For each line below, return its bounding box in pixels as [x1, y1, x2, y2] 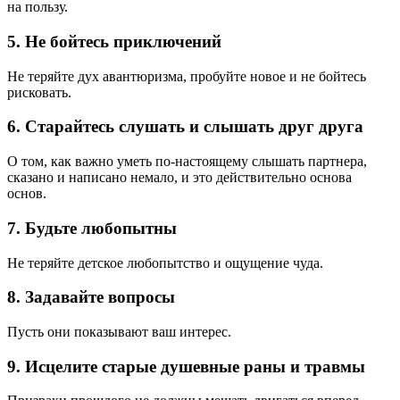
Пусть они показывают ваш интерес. [7, 323, 231, 339]
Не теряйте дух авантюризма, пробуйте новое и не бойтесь [7, 68, 366, 84]
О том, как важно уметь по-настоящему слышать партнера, [7, 154, 367, 170]
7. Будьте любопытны [7, 218, 177, 237]
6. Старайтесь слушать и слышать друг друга [7, 117, 363, 137]
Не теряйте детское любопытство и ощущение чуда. [7, 254, 323, 271]
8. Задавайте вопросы [7, 287, 175, 307]
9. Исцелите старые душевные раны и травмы [7, 356, 365, 376]
